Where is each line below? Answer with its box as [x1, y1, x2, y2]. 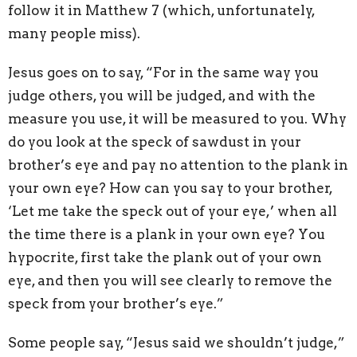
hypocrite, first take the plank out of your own [8, 249, 322, 265]
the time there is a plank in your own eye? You [8, 226, 325, 242]
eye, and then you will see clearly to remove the [8, 272, 332, 288]
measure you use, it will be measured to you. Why [8, 110, 347, 127]
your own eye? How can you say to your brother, [8, 179, 332, 196]
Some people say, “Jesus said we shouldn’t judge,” [8, 334, 345, 351]
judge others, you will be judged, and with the [8, 87, 316, 104]
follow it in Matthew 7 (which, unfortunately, [8, 2, 315, 18]
